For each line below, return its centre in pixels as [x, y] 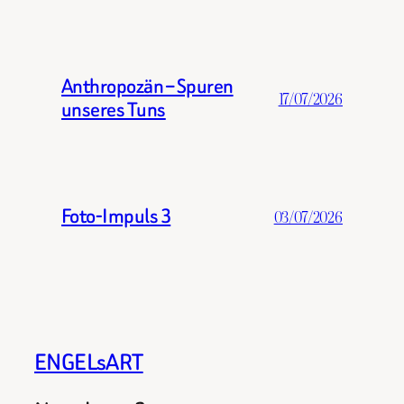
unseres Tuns [114, 110]
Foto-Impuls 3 [116, 216]
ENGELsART [89, 362]
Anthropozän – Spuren [147, 87]
